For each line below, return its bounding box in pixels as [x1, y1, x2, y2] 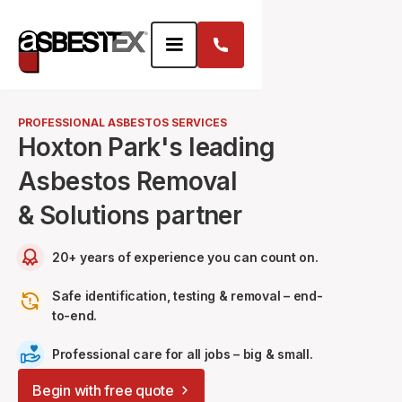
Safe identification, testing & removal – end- [52, 288, 323, 303]
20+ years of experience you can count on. [52, 249, 319, 265]
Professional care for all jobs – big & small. [52, 346, 313, 362]
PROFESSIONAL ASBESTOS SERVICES [18, 116, 227, 129]
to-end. [52, 308, 98, 323]
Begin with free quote [32, 381, 174, 399]
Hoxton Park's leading [18, 132, 275, 162]
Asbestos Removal [18, 166, 238, 197]
